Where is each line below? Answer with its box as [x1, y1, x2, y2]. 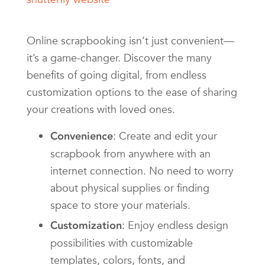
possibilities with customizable [50, 235, 193, 250]
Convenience [50, 129, 113, 143]
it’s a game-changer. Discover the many [27, 50, 212, 64]
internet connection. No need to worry [50, 163, 234, 177]
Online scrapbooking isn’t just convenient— [27, 33, 234, 47]
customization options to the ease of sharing [27, 85, 237, 99]
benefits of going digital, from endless [27, 67, 206, 82]
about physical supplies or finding [50, 180, 209, 195]
